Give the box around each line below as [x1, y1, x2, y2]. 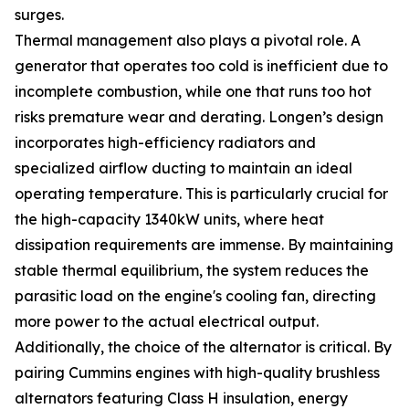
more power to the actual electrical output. [15, 312, 319, 330]
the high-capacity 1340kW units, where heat [15, 210, 324, 228]
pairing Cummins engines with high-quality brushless [15, 363, 380, 382]
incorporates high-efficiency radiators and [15, 133, 316, 152]
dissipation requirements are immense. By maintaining [15, 236, 393, 254]
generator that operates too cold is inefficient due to [15, 57, 388, 75]
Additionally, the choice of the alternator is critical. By [15, 338, 392, 356]
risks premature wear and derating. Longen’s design [15, 108, 383, 126]
